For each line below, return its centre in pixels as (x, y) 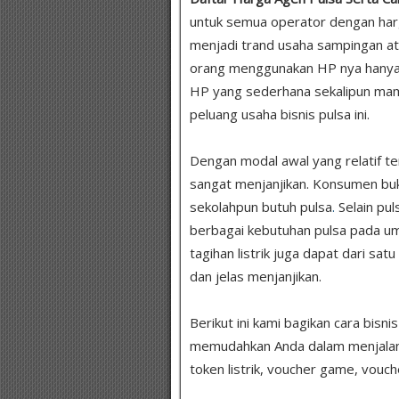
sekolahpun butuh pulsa (261, 207)
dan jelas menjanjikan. (256, 277)
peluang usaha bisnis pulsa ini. (280, 114)
